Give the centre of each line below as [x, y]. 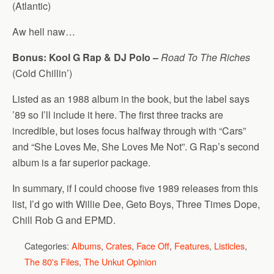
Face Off [153, 246]
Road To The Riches [206, 57]
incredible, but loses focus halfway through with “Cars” [129, 131]
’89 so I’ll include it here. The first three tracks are [118, 115]
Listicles [229, 246]
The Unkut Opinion [120, 261]
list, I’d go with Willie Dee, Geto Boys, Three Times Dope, [136, 204]
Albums [86, 246]
